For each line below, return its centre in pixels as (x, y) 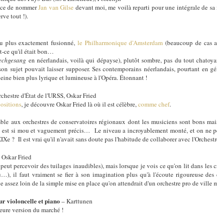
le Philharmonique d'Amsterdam (120, 42)
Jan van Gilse (56, 7)
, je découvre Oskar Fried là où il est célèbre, (80, 104)
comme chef (154, 104)
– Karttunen (77, 201)
